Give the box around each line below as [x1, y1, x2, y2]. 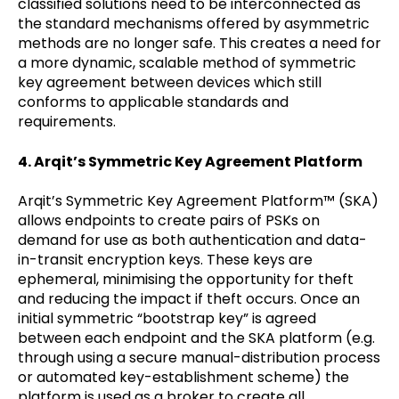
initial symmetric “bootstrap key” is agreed [18, 308, 316, 330]
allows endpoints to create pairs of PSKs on [18, 210, 320, 232]
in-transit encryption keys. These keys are [18, 249, 313, 271]
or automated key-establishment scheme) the [18, 367, 349, 388]
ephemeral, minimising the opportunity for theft [18, 269, 354, 290]
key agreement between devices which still [18, 72, 322, 94]
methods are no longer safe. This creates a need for [18, 33, 381, 54]
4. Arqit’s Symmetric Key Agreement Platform [18, 151, 362, 172]
